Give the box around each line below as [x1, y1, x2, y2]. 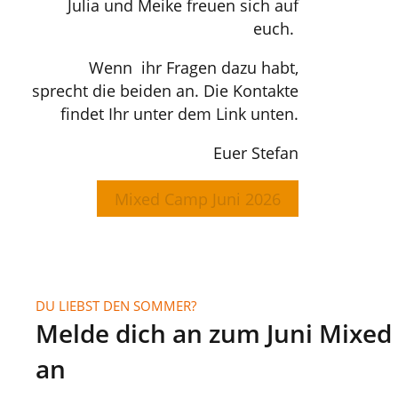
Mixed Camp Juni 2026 [115, 187, 281, 210]
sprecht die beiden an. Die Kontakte [32, 80, 298, 101]
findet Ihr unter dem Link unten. [60, 103, 298, 124]
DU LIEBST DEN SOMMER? [36, 297, 196, 314]
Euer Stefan [213, 142, 298, 163]
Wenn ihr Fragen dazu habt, [89, 57, 298, 78]
